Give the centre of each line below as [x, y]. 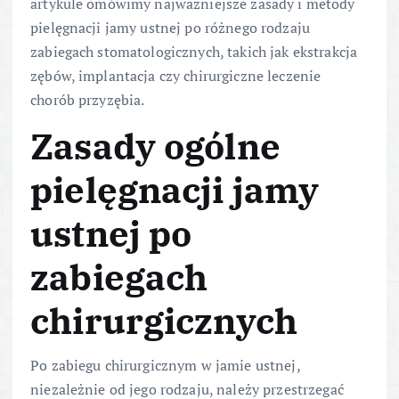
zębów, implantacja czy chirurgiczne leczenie [176, 75]
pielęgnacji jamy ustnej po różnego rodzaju [170, 27]
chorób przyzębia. [88, 99]
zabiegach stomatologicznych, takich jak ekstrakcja [194, 51]
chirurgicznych [164, 320]
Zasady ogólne [155, 146]
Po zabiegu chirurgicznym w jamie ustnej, [165, 366]
